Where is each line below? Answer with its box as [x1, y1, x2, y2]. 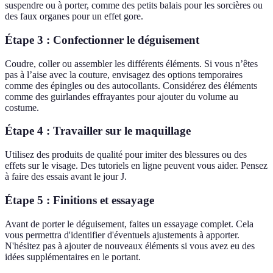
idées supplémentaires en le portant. [5, 251, 141, 262]
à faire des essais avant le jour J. [5, 171, 127, 182]
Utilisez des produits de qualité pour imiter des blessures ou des [5, 149, 247, 160]
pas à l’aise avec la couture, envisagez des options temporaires [5, 69, 243, 80]
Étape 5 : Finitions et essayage [5, 193, 154, 207]
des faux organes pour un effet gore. [5, 11, 143, 22]
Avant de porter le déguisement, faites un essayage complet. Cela [5, 218, 253, 229]
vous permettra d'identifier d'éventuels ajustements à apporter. [5, 229, 239, 240]
